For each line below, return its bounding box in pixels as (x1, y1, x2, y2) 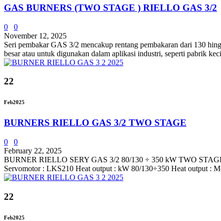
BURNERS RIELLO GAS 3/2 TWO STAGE (4, 117, 186, 128)
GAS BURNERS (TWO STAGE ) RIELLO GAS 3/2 (4, 2, 217, 13)
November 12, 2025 (4, 31, 67, 40)
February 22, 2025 (4, 146, 62, 155)
